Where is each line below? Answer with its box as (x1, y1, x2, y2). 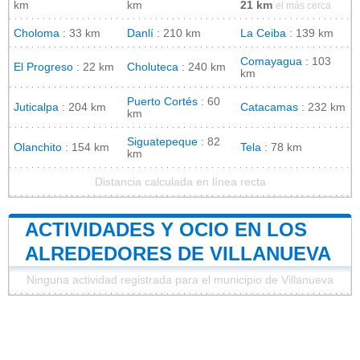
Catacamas (240, 100, 298, 113)
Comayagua (240, 55, 302, 67)
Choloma (14, 27, 59, 39)
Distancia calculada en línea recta (94, 175, 266, 188)
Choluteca (127, 60, 178, 73)
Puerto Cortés (127, 95, 198, 108)
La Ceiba (240, 27, 286, 39)
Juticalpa (14, 100, 59, 113)
